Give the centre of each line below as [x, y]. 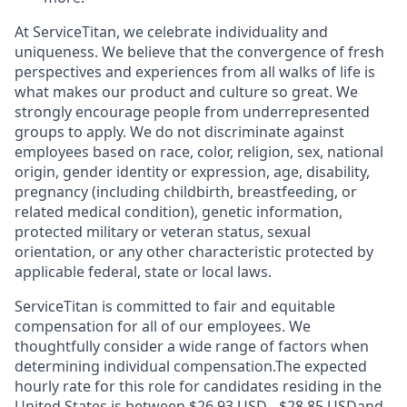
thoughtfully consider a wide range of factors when [192, 346]
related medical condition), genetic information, [179, 212]
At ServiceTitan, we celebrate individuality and [171, 32]
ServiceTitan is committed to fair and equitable [175, 306]
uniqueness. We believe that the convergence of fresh [199, 52]
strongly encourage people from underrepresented [192, 112]
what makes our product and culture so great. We [186, 92]
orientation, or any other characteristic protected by [194, 252]
